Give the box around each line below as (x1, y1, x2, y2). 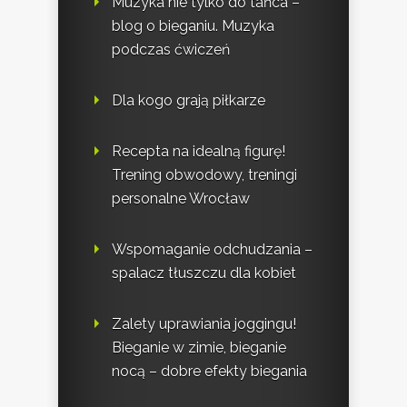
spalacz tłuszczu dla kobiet (112, 264, 296, 283)
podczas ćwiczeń (112, 41, 230, 59)
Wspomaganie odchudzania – (112, 241, 313, 259)
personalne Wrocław (112, 190, 250, 208)
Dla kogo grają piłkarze (112, 92, 265, 110)
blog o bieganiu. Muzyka (112, 17, 274, 35)
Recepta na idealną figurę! (112, 143, 285, 161)
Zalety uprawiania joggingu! (112, 315, 296, 333)
